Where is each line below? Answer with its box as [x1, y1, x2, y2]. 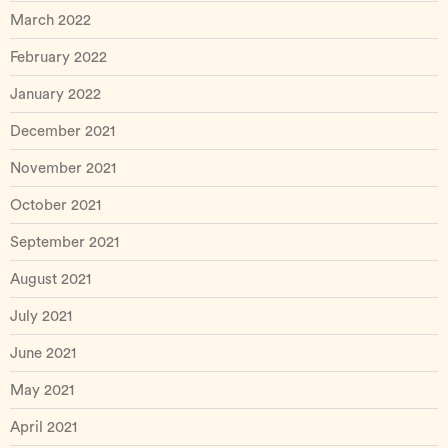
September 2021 [10, 235, 119, 250]
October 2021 [10, 198, 101, 213]
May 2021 [10, 383, 74, 398]
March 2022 [10, 13, 91, 28]
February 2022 [10, 50, 107, 65]
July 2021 [10, 309, 72, 324]
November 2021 [10, 161, 116, 176]
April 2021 [10, 420, 77, 435]
